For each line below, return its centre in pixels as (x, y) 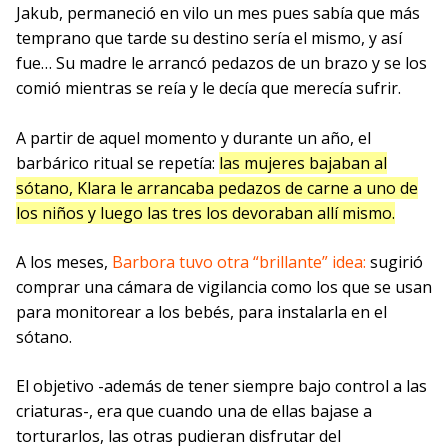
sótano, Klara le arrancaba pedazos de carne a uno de (217, 187)
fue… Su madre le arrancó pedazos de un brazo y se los (221, 62)
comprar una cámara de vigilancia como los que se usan (224, 286)
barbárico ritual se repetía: (117, 162)
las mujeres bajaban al (303, 162)
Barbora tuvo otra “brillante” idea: (239, 261)
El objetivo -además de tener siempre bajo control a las (221, 385)
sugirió (394, 261)
